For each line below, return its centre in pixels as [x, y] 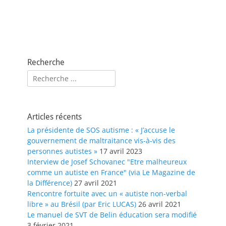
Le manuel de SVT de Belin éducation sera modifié [112, 215]
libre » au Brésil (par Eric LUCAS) [82, 204]
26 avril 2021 [160, 204]
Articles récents [54, 117]
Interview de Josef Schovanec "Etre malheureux [107, 162]
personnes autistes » [62, 151]
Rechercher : [48, 75]
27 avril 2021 [96, 183]
